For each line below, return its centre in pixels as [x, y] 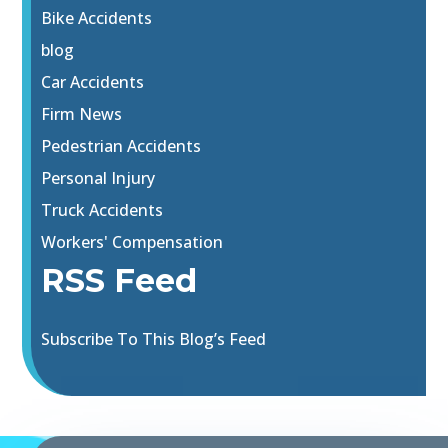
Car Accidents [93, 82]
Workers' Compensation [132, 242]
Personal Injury [98, 178]
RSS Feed [119, 281]
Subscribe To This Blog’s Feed [154, 339]
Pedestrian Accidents [121, 146]
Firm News [82, 114]
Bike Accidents [97, 18]
